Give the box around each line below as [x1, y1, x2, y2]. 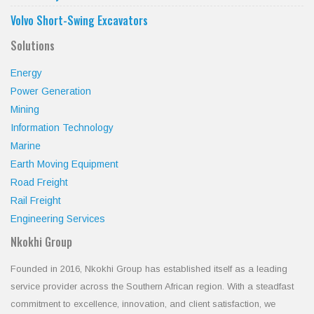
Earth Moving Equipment [11, 158, 118, 170]
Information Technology [11, 122, 114, 134]
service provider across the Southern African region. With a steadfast [11, 281, 294, 292]
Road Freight [11, 177, 68, 189]
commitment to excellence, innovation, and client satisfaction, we [11, 299, 275, 310]
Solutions [11, 37, 55, 55]
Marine [11, 140, 41, 152]
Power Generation [11, 86, 91, 97]
